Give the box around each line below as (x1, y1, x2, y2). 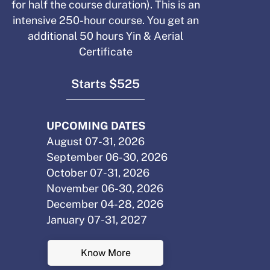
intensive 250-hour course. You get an (12, 13, 199, 27)
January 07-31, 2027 (46, 213, 148, 226)
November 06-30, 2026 (46, 181, 164, 195)
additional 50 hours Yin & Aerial (28, 29, 184, 42)
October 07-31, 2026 (46, 166, 150, 179)
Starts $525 (71, 77, 140, 90)
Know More (80, 246, 131, 259)
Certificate (78, 45, 133, 58)
